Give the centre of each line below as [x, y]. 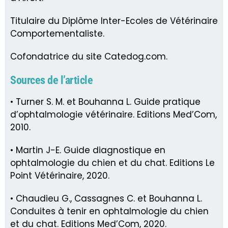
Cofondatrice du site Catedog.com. [89, 56]
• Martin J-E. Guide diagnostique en [88, 150]
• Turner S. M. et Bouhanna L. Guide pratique [105, 102]
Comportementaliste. [57, 33]
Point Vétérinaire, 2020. [60, 175]
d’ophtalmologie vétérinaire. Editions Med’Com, [113, 114]
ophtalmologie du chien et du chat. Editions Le [112, 163]
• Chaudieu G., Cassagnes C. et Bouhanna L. [106, 198]
